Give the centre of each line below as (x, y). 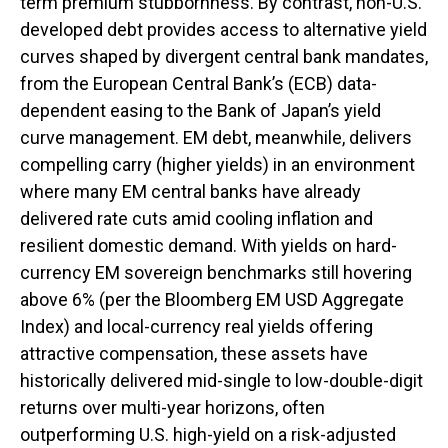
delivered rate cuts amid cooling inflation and (196, 218)
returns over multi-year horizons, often (172, 407)
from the (56, 83)
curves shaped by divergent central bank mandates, (224, 56)
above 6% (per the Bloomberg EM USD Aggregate (212, 299)
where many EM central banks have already (190, 191)
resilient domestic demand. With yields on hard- (208, 245)
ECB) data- (335, 83)
